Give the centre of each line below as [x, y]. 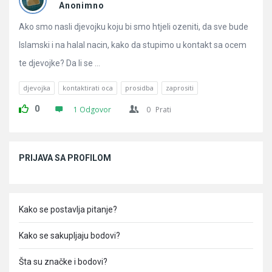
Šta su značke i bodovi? [63, 262]
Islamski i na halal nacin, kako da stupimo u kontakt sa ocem [133, 45]
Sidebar [30, 149]
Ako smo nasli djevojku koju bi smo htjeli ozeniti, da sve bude [134, 27]
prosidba [139, 88]
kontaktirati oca [88, 88]
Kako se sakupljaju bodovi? [70, 236]
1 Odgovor [92, 110]
